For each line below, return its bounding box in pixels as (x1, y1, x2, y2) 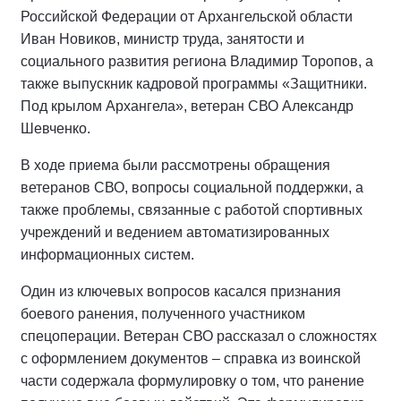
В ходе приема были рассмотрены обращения (21, 158, 330, 173)
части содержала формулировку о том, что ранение (21, 373, 364, 388)
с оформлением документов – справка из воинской (21, 351, 361, 366)
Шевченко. (21, 121, 90, 136)
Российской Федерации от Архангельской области (21, 9, 353, 24)
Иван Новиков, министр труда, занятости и (21, 31, 304, 47)
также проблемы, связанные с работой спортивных (21, 202, 363, 218)
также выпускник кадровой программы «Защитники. (21, 76, 367, 91)
